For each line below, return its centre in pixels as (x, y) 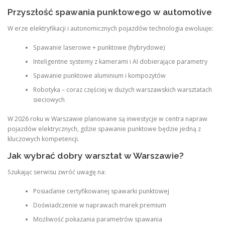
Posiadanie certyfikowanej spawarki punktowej (101, 191)
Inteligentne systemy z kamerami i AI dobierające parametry (120, 62)
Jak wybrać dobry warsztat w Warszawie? (96, 155)
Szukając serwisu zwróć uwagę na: (57, 172)
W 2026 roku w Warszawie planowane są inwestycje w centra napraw (107, 119)
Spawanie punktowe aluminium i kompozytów (99, 76)
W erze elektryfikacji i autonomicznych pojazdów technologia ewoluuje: (110, 28)
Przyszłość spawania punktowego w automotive (110, 12)
